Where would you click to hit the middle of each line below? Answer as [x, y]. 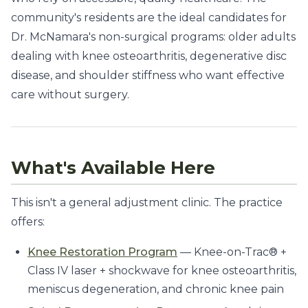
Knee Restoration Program [102, 252]
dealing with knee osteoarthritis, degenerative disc [149, 56]
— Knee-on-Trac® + [232, 252]
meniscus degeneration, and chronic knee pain [156, 289]
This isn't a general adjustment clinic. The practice [147, 202]
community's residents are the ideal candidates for [149, 18]
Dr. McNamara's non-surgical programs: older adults [153, 37]
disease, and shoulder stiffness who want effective [148, 75]
